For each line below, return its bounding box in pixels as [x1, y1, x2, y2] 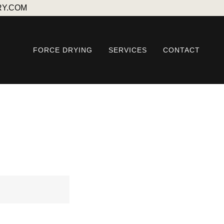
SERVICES [108, 46, 147, 54]
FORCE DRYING [33, 46, 93, 54]
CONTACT [163, 46, 200, 54]
